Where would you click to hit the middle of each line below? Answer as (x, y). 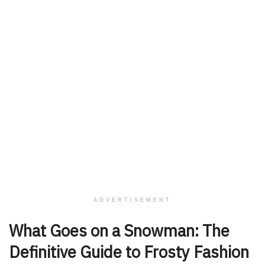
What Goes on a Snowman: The (119, 231)
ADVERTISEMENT (132, 200)
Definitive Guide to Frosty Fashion (129, 252)
